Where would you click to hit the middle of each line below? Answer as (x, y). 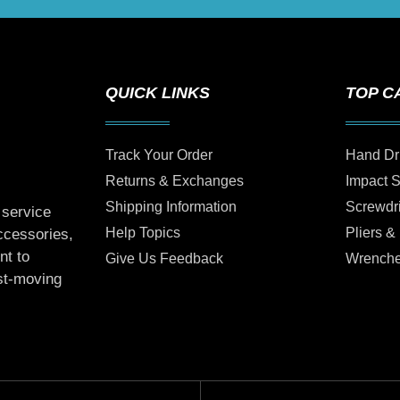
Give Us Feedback (165, 259)
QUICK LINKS (158, 92)
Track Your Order (159, 155)
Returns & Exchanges (175, 181)
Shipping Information (171, 207)
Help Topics (143, 233)
